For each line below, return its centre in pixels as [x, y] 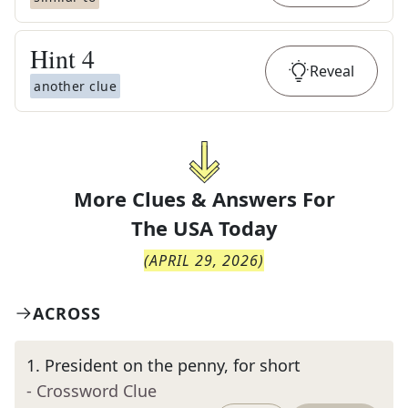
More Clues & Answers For [204, 199]
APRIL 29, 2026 [204, 260]
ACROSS [67, 313]
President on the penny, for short [173, 365]
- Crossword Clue [92, 391]
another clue [75, 86]
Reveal [332, 71]
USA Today [225, 228]
